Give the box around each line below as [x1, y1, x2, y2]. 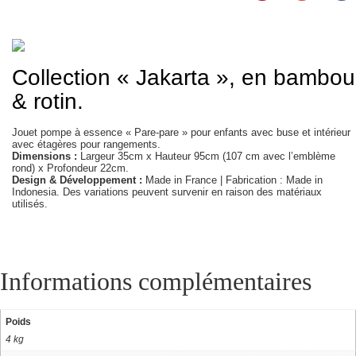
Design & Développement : [12, 174, 142, 186]
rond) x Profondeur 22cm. [12, 162, 129, 174]
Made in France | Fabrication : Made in [142, 174, 323, 186]
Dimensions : [12, 150, 77, 162]
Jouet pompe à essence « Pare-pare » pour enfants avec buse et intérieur [12, 126, 350, 138]
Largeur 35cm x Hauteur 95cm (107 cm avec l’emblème [77, 150, 335, 162]
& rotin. [12, 89, 83, 114]
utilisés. [12, 198, 48, 210]
